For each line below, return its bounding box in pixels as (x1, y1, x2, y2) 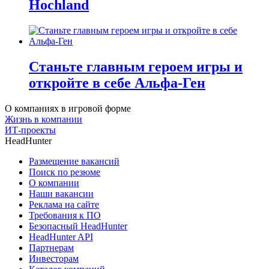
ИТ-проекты (5, 124, 56, 135)
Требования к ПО (29, 210, 101, 220)
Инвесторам (29, 253, 79, 264)
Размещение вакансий (29, 156, 119, 166)
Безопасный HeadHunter (29, 220, 127, 231)
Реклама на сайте (29, 199, 99, 210)
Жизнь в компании (5, 113, 82, 124)
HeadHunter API (29, 231, 93, 242)
